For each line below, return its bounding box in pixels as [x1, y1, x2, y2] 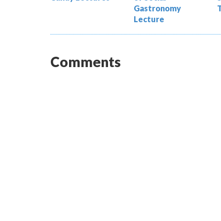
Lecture [134, 14, 165, 24]
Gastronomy [134, 3, 182, 13]
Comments [50, 53, 121, 71]
